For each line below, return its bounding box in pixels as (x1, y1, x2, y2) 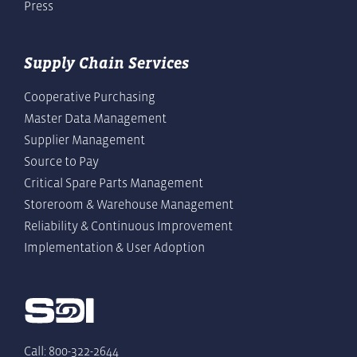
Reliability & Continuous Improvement (24, 218, 233, 233)
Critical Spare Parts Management (24, 175, 203, 190)
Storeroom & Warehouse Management (24, 197, 233, 212)
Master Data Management (24, 111, 167, 126)
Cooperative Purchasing (24, 89, 155, 104)
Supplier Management (24, 132, 145, 147)
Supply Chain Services (24, 54, 189, 73)
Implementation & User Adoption (24, 240, 205, 255)
